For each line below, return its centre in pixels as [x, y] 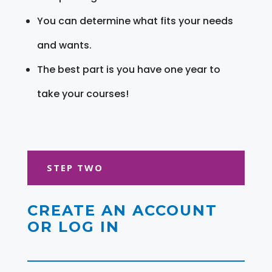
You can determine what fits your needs [135, 21]
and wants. [64, 45]
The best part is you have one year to [128, 69]
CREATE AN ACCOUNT [122, 210]
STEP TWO [75, 167]
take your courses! [83, 93]
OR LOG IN [73, 226]
